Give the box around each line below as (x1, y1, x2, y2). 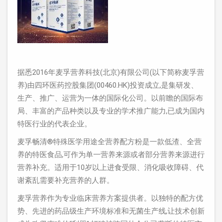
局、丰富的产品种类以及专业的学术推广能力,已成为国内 (17, 107, 205, 115)
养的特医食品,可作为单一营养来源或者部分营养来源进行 (17, 150, 205, 159)
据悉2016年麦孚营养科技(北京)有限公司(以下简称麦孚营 (17, 68, 204, 77)
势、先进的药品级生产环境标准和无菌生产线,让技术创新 (17, 207, 205, 216)
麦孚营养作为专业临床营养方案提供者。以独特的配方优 (17, 194, 203, 203)
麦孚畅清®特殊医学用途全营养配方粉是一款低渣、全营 (17, 137, 202, 146)
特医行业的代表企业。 (17, 119, 92, 128)
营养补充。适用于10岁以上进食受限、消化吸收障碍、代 (17, 163, 204, 172)
